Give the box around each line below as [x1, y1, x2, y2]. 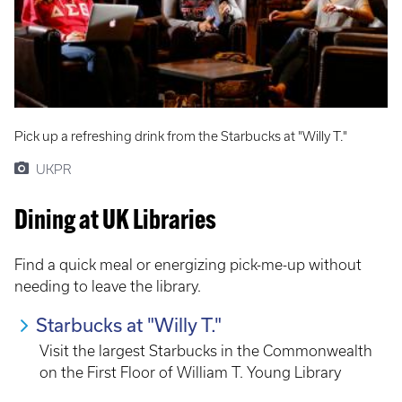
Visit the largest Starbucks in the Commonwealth [39, 343, 372, 360]
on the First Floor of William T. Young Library [39, 364, 341, 381]
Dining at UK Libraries [14, 208, 216, 237]
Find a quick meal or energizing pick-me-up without [14, 257, 362, 274]
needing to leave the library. [14, 278, 201, 295]
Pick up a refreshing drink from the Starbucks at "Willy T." [14, 129, 347, 144]
